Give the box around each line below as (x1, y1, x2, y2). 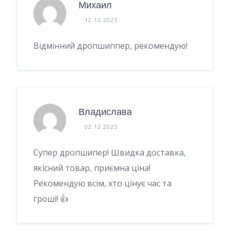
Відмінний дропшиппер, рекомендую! (33, 40, 187, 51)
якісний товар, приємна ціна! (33, 162, 150, 174)
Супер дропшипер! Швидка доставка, (33, 146, 186, 158)
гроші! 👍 (33, 193, 68, 204)
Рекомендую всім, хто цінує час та (33, 177, 171, 189)
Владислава (79, 105, 132, 119)
